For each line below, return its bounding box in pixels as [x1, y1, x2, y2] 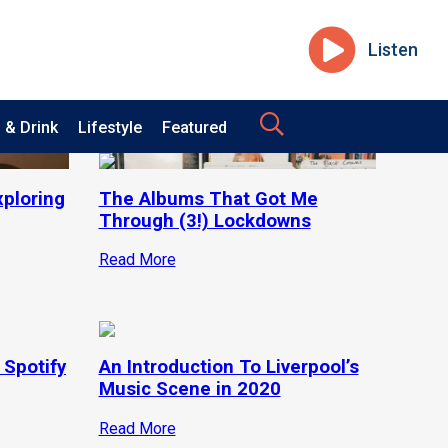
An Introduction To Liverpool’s [98, 356, 359, 379]
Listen [368, 39, 418, 60]
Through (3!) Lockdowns [98, 209, 311, 232]
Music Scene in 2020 [98, 378, 281, 401]
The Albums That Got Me [98, 187, 318, 210]
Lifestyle [77, 118, 142, 137]
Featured [161, 118, 227, 137]
